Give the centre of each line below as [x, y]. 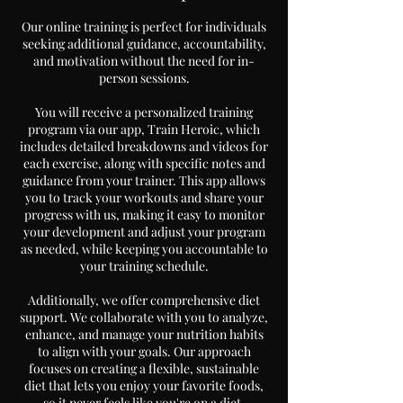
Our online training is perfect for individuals [144, 26]
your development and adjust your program [144, 231]
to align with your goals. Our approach [144, 351]
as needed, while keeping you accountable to [144, 248]
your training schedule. [144, 265]
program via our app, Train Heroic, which [144, 129]
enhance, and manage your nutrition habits [144, 334]
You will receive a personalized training [144, 112]
